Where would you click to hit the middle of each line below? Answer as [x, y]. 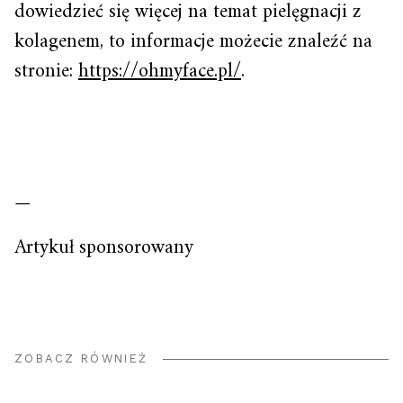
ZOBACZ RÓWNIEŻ [81, 359]
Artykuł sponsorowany [104, 248]
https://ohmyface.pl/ [160, 72]
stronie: [46, 72]
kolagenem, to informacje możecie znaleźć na [193, 42]
